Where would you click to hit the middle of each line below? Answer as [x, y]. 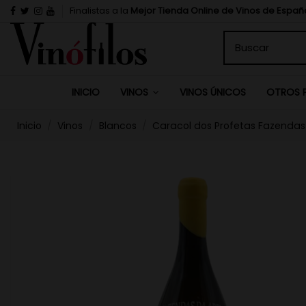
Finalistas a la [100, 10]
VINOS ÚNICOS [212, 92]
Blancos [117, 125]
